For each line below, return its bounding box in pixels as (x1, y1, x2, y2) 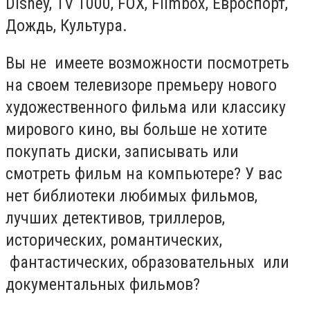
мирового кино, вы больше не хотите (6, 119, 267, 139)
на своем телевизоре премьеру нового (6, 75, 277, 95)
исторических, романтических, (6, 230, 222, 250)
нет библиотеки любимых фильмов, (6, 185, 257, 206)
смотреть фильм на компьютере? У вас (6, 163, 282, 183)
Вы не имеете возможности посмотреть (6, 53, 289, 73)
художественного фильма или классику (6, 97, 286, 117)
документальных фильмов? (6, 274, 200, 294)
